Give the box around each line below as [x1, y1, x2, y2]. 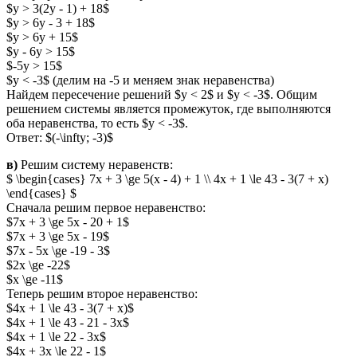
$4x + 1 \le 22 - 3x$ [6, 330, 106, 344]
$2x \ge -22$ [6, 258, 70, 273]
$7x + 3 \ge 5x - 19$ [6, 229, 109, 244]
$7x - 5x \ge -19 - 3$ [6, 244, 110, 258]
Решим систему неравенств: [18, 158, 173, 172]
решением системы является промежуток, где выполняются [6, 102, 331, 116]
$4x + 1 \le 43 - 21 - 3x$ [6, 316, 129, 330]
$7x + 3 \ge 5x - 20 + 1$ [6, 215, 129, 229]
